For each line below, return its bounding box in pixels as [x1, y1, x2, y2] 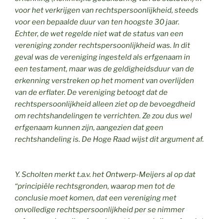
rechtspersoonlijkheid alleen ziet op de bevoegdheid [15, 99, 195, 109]
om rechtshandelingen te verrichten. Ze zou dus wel [15, 111, 192, 120]
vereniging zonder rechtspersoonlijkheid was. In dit [15, 41, 190, 50]
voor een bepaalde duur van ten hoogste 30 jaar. [15, 17, 179, 26]
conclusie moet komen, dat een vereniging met [15, 193, 176, 202]
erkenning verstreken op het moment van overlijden [15, 76, 194, 85]
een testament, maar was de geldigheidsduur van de [15, 64, 194, 73]
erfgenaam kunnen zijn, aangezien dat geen [15, 123, 163, 132]
